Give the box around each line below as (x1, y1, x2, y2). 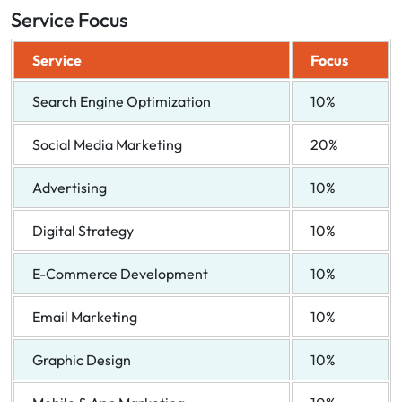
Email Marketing (32, 307, 137, 326)
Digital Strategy (32, 221, 134, 240)
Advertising (32, 178, 107, 197)
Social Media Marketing (32, 135, 182, 153)
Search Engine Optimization (32, 92, 211, 110)
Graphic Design (32, 350, 131, 369)
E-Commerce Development (32, 264, 208, 283)
